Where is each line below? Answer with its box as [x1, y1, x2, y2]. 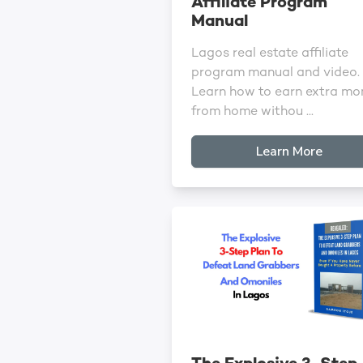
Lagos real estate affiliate [191, 47, 348, 61]
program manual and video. [191, 66, 360, 80]
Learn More [256, 143, 323, 160]
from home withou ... [191, 105, 314, 119]
